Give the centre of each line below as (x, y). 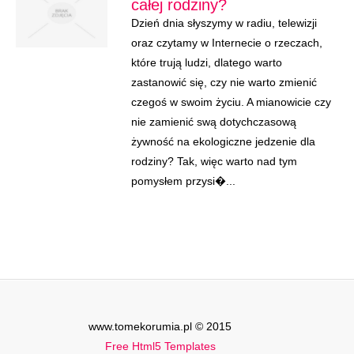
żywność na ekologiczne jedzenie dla (223, 141)
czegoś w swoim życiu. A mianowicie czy (231, 102)
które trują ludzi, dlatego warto (206, 62)
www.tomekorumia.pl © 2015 (160, 326)
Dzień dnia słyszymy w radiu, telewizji (224, 23)
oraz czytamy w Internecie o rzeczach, (226, 43)
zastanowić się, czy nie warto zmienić (224, 82)
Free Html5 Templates (160, 346)
